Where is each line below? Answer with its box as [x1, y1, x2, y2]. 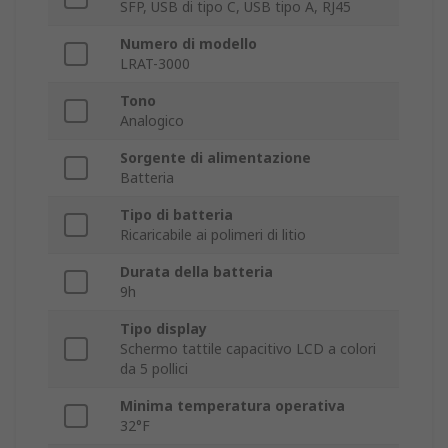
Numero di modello [120, 34, 257, 54]
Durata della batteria [120, 262, 273, 282]
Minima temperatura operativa [120, 396, 345, 416]
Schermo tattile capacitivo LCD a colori [120, 339, 376, 359]
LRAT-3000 [120, 54, 190, 74]
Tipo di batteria [120, 205, 233, 225]
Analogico [120, 111, 184, 131]
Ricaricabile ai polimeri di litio [120, 225, 306, 245]
